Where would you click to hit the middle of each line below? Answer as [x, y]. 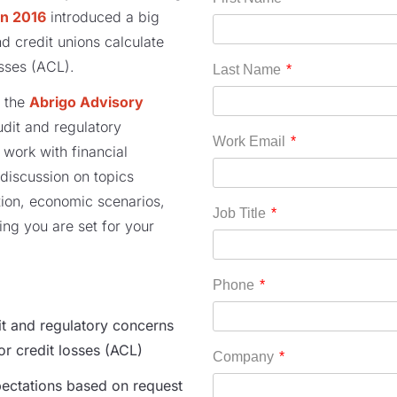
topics [114, 177]
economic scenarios [95, 202]
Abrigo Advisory [86, 102]
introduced [88, 17]
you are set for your [89, 226]
